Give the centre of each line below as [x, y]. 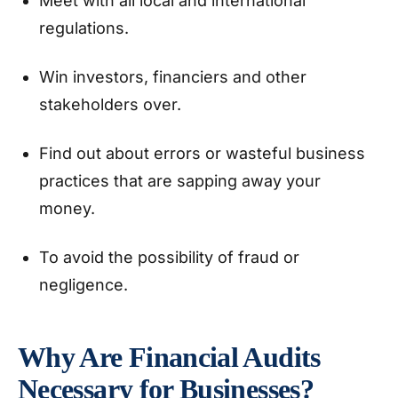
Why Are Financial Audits [169, 357]
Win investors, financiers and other [173, 77]
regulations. [86, 28]
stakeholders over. [112, 104]
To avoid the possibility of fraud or [169, 257]
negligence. [86, 285]
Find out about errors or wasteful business [202, 153]
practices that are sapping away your [180, 181]
